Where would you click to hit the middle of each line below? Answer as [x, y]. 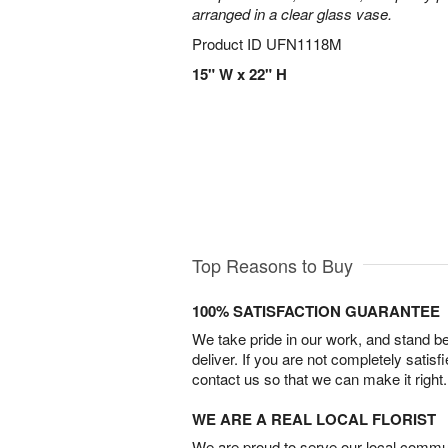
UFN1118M [304, 43]
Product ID [229, 43]
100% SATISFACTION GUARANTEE [316, 310]
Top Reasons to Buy [272, 264]
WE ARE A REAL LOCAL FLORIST [314, 418]
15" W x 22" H [239, 74]
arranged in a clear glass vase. [292, 13]
